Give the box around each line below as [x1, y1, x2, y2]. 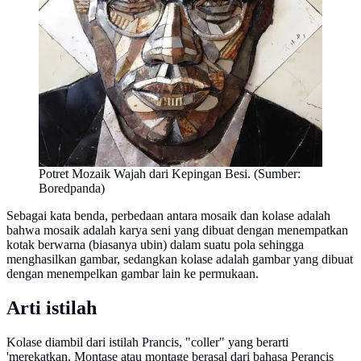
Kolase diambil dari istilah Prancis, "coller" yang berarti [6, 334, 288, 349]
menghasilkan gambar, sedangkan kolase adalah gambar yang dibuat [6, 252, 353, 267]
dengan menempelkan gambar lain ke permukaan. [6, 267, 259, 281]
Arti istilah [6, 297, 97, 319]
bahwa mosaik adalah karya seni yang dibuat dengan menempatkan [6, 223, 348, 238]
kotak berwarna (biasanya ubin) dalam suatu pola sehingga [6, 238, 304, 252]
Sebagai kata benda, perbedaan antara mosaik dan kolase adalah [6, 209, 330, 223]
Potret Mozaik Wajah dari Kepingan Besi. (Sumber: [39, 167, 301, 181]
